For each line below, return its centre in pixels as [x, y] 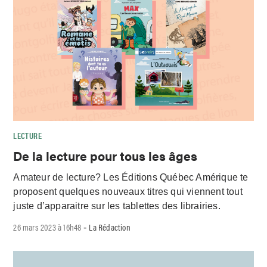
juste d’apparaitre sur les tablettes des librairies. [117, 206]
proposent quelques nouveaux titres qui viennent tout [128, 192]
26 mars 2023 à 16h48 [47, 227]
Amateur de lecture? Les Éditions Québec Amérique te [131, 178]
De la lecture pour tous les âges [105, 155]
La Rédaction [110, 227]
